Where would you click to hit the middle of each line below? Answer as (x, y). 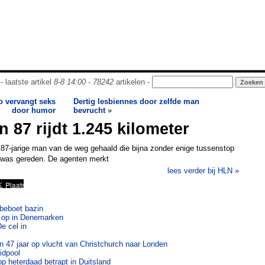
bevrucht (89, 110)
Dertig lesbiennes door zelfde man (136, 101)
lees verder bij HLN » (203, 171)
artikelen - (132, 82)
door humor (34, 110)
